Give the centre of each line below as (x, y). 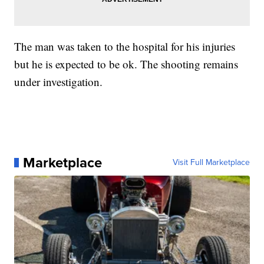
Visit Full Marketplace (211, 163)
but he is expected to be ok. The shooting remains (126, 64)
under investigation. (59, 82)
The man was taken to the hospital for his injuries (125, 47)
